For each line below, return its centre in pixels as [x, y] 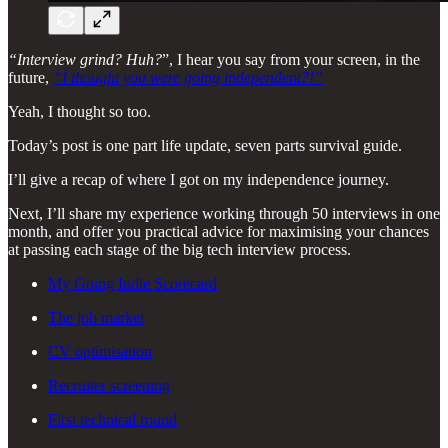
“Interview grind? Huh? [85, 59]
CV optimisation [100, 351]
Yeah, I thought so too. [79, 111]
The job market [96, 317]
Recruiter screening [109, 385]
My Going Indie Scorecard [132, 283]
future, [30, 77]
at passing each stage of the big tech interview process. [179, 249]
